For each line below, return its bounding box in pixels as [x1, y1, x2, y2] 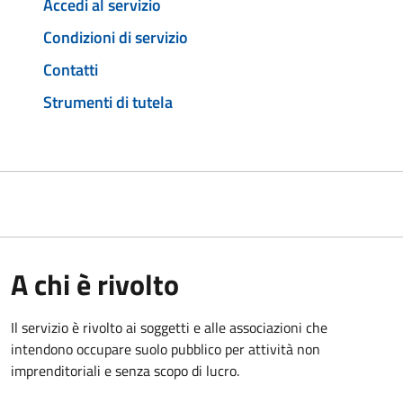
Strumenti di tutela [43, 89, 173, 114]
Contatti [43, 57, 98, 82]
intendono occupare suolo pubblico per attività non [11, 337, 320, 360]
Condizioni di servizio [43, 25, 188, 50]
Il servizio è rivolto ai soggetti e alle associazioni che [11, 316, 327, 338]
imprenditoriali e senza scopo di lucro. [11, 359, 239, 381]
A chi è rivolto [11, 262, 179, 306]
